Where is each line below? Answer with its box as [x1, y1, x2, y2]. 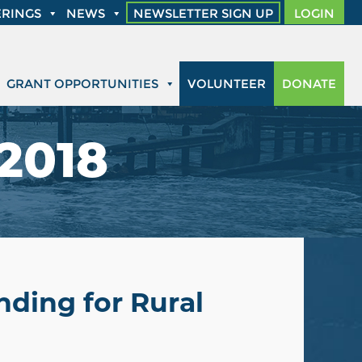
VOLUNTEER [187, 76, 266, 91]
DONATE [282, 76, 336, 91]
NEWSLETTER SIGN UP [133, 6, 273, 21]
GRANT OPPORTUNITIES [6, 76, 158, 91]
